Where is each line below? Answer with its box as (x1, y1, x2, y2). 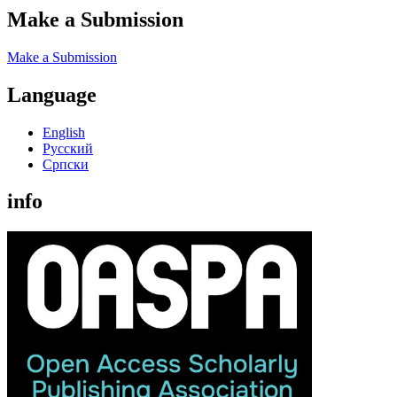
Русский (43, 140, 93, 156)
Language (7, 82, 97, 106)
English (43, 124, 85, 140)
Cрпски (43, 156, 89, 172)
